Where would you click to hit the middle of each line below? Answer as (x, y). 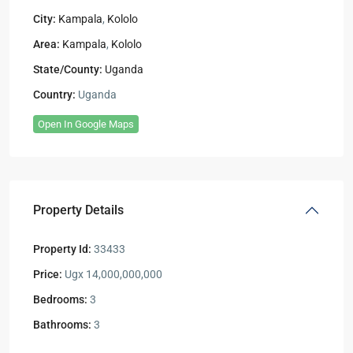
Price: (48, 275)
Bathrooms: (62, 325)
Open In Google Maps (86, 124)
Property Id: (62, 249)
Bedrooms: (60, 300)
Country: (54, 95)
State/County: (68, 70)
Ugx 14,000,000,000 (112, 275)
